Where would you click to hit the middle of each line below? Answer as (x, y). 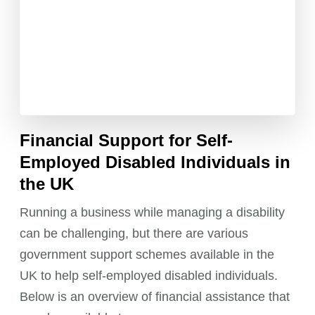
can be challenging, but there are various (134, 234)
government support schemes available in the (147, 255)
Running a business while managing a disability (153, 213)
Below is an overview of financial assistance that (155, 297)
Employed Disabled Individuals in (155, 162)
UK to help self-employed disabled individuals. (149, 276)
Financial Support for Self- (127, 141)
